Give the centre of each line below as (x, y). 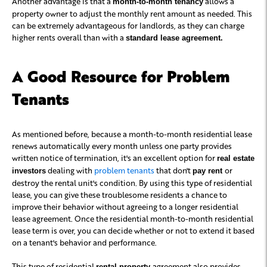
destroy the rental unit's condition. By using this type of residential (132, 182)
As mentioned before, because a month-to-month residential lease (132, 133)
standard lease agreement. (176, 38)
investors (29, 170)
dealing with (70, 170)
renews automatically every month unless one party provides (122, 145)
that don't (173, 170)
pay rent (209, 170)
